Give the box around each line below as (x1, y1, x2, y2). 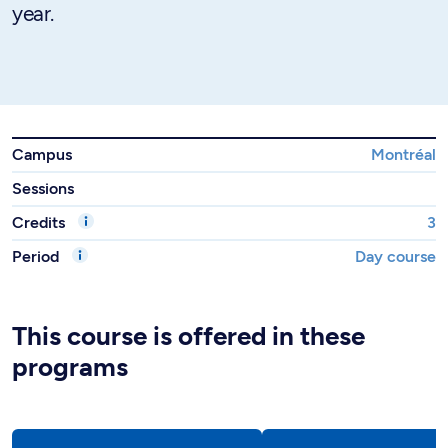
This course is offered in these (12, 320, 365, 352)
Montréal (371, 145, 436, 164)
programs (12, 351, 128, 383)
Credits (12, 213, 69, 232)
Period (12, 247, 63, 266)
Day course (355, 247, 436, 266)
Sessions (12, 179, 74, 198)
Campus (12, 145, 72, 164)
